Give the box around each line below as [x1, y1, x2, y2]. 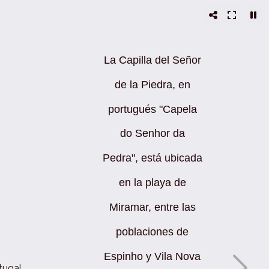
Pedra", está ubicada [102, 152, 202, 165]
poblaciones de [116, 225, 189, 238]
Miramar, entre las [109, 201, 196, 213]
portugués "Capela [107, 103, 197, 115]
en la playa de [118, 176, 186, 189]
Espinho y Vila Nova [104, 250, 201, 262]
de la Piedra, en [114, 78, 190, 91]
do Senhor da [119, 127, 185, 140]
